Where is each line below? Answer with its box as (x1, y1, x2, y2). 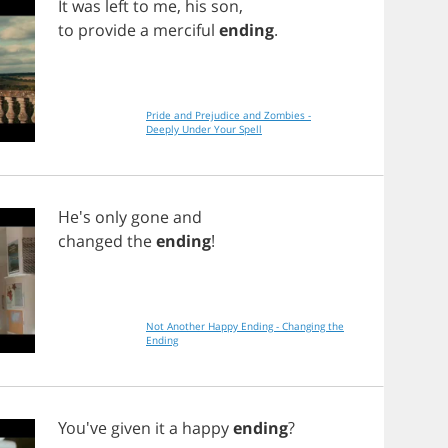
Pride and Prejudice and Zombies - (146, 108, 311, 122)
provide (78, 19, 136, 41)
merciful (153, 19, 215, 41)
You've (58, 417, 111, 439)
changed (58, 230, 123, 252)
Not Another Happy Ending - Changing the (146, 319, 344, 333)
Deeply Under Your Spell (146, 122, 262, 136)
